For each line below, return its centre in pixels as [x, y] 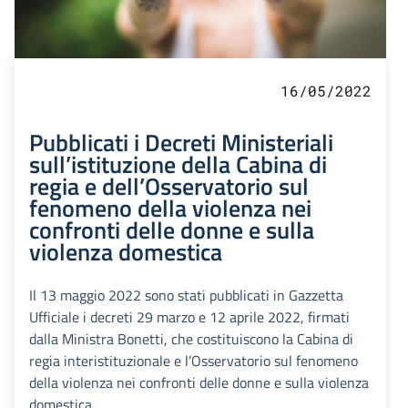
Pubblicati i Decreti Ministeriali [181, 143]
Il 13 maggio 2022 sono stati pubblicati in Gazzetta [186, 296]
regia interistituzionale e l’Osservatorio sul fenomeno [194, 361]
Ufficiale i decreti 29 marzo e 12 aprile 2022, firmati [189, 317]
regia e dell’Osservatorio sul [169, 186]
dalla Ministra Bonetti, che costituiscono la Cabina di [191, 339]
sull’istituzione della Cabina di [178, 164]
